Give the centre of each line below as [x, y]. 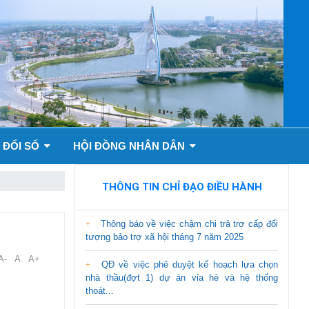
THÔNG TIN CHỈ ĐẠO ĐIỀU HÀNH [182, 187]
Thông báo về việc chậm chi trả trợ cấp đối [188, 223]
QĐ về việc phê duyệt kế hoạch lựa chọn [188, 264]
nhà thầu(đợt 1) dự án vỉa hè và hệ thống [182, 277]
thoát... [100, 290]
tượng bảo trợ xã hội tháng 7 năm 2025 [165, 237]
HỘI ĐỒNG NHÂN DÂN [130, 146]
